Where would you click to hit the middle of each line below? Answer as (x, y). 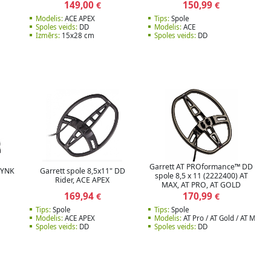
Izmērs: (47, 35)
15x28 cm (77, 35)
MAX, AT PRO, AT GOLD (201, 184)
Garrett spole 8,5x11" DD (82, 171)
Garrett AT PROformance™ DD (201, 166)
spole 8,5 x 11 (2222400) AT (201, 175)
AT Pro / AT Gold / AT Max (222, 218)
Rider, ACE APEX (83, 180)
